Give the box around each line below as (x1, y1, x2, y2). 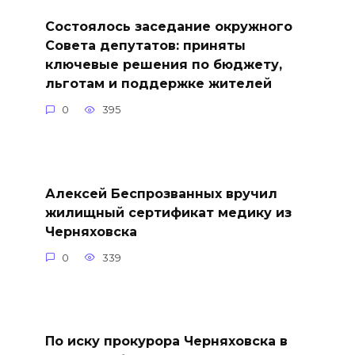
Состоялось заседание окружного (44, 18, 292, 34)
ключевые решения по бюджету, (44, 56, 282, 72)
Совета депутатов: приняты (44, 37, 246, 53)
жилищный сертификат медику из (44, 204, 292, 220)
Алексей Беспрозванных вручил (44, 185, 277, 201)
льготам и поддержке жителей (44, 75, 272, 91)
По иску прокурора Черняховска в (44, 333, 288, 349)
